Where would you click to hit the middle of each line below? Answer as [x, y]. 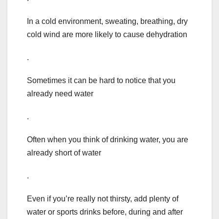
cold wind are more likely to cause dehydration [107, 35]
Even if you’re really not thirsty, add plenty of [103, 199]
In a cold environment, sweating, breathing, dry [107, 22]
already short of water [64, 153]
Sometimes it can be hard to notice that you [101, 81]
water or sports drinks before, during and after [105, 212]
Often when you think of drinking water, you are [108, 140]
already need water [60, 94]
